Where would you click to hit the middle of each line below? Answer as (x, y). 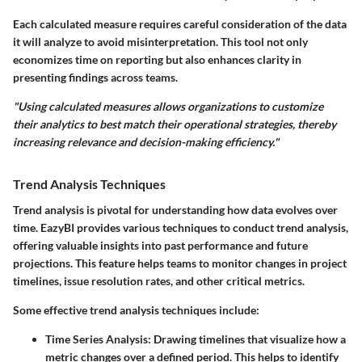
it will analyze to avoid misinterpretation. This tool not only (160, 42)
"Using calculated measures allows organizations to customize (168, 107)
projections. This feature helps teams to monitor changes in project (180, 263)
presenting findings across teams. (95, 78)
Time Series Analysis (97, 339)
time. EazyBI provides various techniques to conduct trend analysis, (181, 227)
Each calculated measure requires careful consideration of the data (180, 24)
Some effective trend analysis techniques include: (136, 309)
